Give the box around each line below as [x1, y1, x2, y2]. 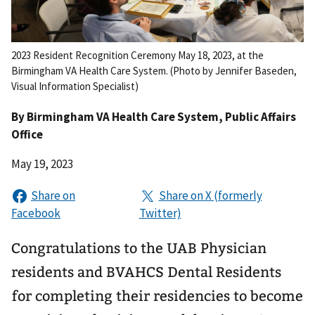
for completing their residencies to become [11, 287, 303, 304]
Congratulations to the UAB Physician [11, 239, 266, 257]
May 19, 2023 [11, 155, 73, 172]
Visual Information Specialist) [11, 79, 139, 93]
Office [11, 127, 43, 142]
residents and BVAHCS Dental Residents [11, 263, 281, 281]
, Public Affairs [219, 109, 296, 124]
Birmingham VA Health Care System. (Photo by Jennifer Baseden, [11, 64, 297, 77]
